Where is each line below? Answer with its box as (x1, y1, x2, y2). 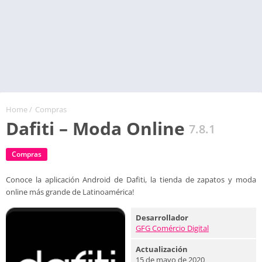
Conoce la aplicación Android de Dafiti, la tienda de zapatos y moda (6, 174, 256, 185)
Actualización (136, 244, 188, 254)
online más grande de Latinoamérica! (6, 187, 134, 197)
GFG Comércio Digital (136, 223, 209, 233)
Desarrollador (136, 212, 188, 223)
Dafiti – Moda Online (6, 116, 185, 140)
